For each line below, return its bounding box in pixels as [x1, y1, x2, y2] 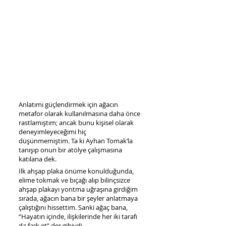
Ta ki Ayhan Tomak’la [71, 136, 133, 145]
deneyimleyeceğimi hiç [19, 127, 86, 136]
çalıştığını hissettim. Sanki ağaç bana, [19, 203, 128, 212]
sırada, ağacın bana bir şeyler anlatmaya [19, 194, 138, 203]
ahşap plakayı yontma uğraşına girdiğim [19, 185, 138, 194]
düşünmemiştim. [19, 136, 71, 145]
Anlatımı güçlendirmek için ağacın [19, 100, 118, 109]
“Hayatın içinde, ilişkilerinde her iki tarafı [19, 212, 137, 221]
